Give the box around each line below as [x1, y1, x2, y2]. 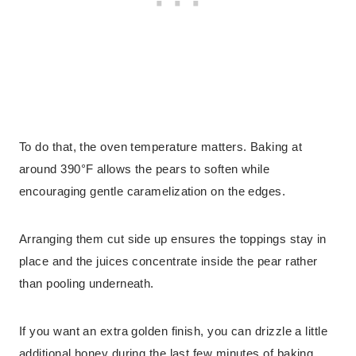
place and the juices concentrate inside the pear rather [19, 254, 318, 269]
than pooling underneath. [19, 277, 154, 291]
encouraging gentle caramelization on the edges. [19, 184, 286, 199]
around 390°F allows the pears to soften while [19, 162, 270, 176]
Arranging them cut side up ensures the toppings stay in [19, 232, 327, 246]
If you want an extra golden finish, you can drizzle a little [19, 324, 328, 339]
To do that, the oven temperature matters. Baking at [19, 140, 302, 154]
